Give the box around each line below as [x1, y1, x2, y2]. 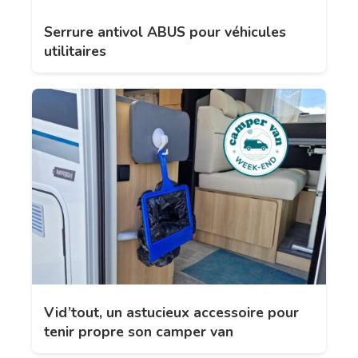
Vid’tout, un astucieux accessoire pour [44, 302, 299, 322]
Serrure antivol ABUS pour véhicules [44, 22, 286, 42]
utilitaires [44, 41, 106, 61]
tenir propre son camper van [44, 321, 233, 341]
